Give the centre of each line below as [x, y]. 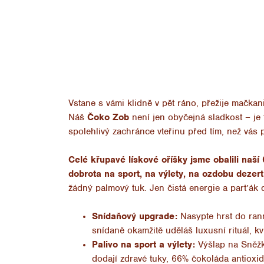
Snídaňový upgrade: [134, 216]
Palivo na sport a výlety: [143, 244]
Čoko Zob [108, 117]
